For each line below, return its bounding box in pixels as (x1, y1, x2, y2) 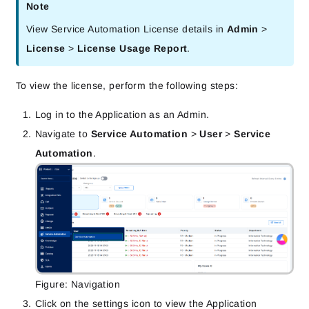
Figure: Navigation (34, 279, 121, 290)
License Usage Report (77, 43, 188, 54)
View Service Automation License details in (26, 23, 227, 35)
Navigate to (34, 128, 91, 139)
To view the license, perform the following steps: (15, 79, 239, 91)
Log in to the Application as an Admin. (34, 108, 210, 120)
